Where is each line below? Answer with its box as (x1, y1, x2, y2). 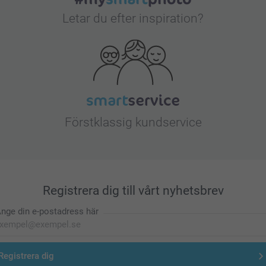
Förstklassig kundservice (64, 115, 202, 129)
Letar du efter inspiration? (62, 11, 204, 26)
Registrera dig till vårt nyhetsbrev (42, 183, 224, 198)
